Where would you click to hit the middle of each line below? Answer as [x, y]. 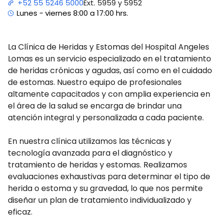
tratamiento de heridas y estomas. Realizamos [97, 165]
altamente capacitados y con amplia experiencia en [109, 94]
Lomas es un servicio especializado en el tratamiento [110, 58]
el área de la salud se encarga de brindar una [95, 106]
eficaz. [20, 212]
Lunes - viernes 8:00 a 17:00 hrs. [72, 13]
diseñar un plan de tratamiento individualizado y [100, 200]
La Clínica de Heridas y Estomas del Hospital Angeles [109, 47]
